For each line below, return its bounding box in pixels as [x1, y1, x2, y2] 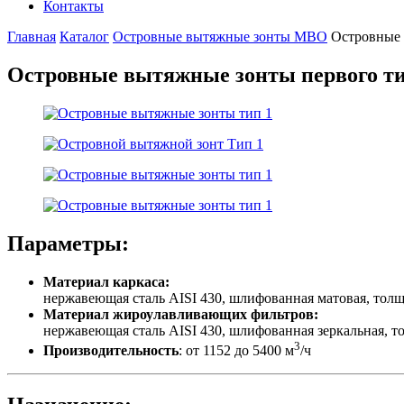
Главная [7, 29, 56, 44]
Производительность [43, 342, 179, 358]
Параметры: [7, 231, 129, 255]
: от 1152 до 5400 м [179, 342, 294, 358]
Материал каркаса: [43, 273, 170, 289]
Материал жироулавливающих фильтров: [43, 306, 318, 322]
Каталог [60, 29, 109, 44]
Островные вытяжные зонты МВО [113, 29, 327, 44]
